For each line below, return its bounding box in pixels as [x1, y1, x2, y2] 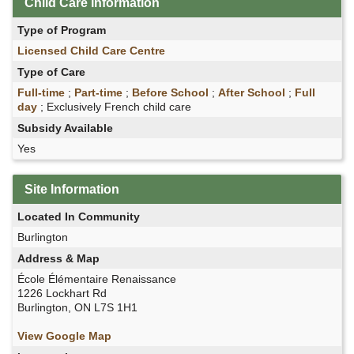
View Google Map [17, 329, 111, 342]
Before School [132, 85, 209, 99]
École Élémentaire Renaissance [17, 272, 176, 285]
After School [218, 85, 285, 99]
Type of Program [17, 23, 106, 36]
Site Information [24, 182, 119, 196]
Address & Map [17, 251, 100, 265]
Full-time [17, 85, 65, 99]
